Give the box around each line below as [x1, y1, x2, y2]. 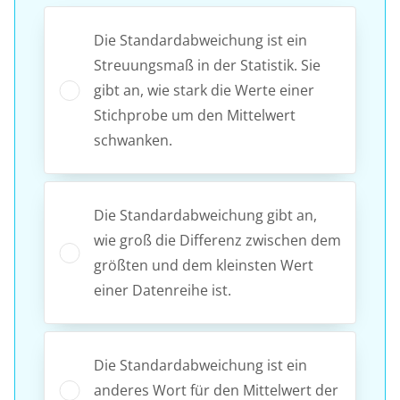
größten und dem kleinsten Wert [94, 254, 313, 275]
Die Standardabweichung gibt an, [94, 204, 317, 225]
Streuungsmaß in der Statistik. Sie [94, 54, 321, 75]
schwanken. [94, 129, 172, 150]
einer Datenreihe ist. [94, 279, 231, 300]
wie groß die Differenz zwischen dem [94, 229, 341, 250]
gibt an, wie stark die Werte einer [94, 79, 314, 100]
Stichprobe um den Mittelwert [94, 104, 296, 125]
